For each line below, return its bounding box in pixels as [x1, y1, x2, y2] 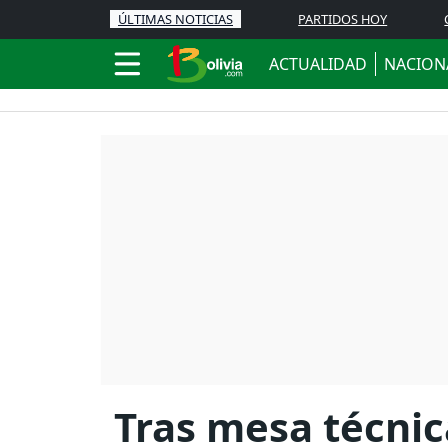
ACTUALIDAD [269, 53, 367, 75]
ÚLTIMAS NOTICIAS [118, 10, 233, 28]
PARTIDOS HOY [298, 10, 388, 28]
